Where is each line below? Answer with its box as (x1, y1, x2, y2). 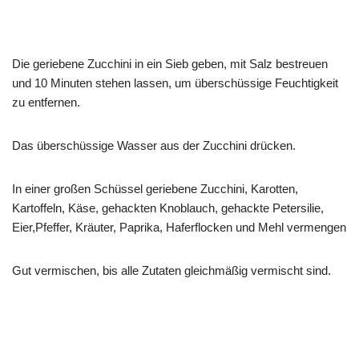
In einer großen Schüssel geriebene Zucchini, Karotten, (12, 181, 298, 196)
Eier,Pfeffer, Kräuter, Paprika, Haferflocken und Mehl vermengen (12, 220, 346, 234)
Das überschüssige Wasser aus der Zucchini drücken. (12, 138, 296, 152)
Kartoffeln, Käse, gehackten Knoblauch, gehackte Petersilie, (12, 200, 324, 215)
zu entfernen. (12, 95, 80, 109)
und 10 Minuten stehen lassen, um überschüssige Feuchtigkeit (12, 75, 338, 90)
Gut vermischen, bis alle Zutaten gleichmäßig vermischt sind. (12, 263, 331, 277)
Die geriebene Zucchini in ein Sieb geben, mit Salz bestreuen (12, 56, 328, 71)
